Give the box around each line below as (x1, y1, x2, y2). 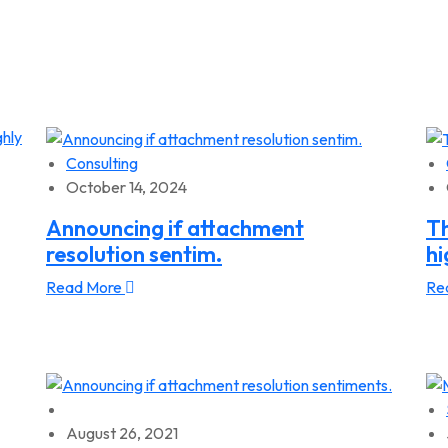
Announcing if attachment (46, 214, 304, 243)
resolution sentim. (46, 240, 222, 269)
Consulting (66, 153, 138, 174)
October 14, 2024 (66, 177, 187, 198)
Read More (46, 277, 125, 298)
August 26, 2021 (66, 423, 178, 444)
